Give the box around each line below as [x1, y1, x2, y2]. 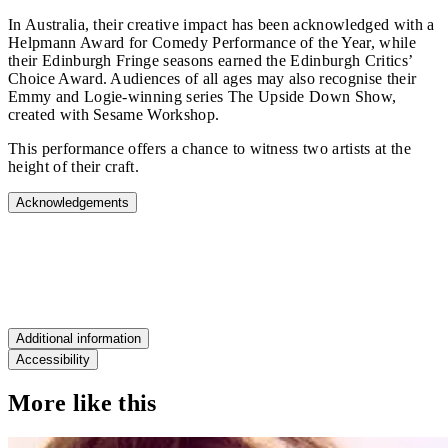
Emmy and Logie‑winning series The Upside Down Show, [8, 87, 397, 105]
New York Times [8, 294, 133, 311]
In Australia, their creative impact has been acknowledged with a [8, 15, 435, 33]
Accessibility [16, 352, 90, 368]
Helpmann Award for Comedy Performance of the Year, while [8, 33, 416, 51]
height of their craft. [8, 157, 144, 175]
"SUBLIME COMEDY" [8, 227, 166, 244]
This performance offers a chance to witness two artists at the [8, 139, 411, 157]
